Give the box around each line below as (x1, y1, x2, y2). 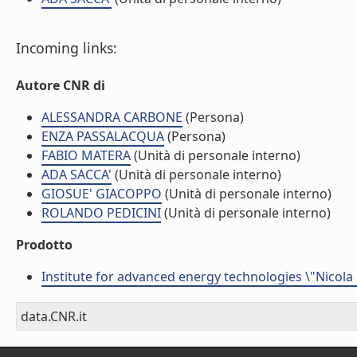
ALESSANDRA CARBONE (41, 108, 182, 126)
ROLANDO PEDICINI (41, 204, 161, 222)
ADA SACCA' (41, 166, 112, 183)
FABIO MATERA (41, 147, 131, 164)
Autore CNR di (16, 76, 105, 94)
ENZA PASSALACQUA (41, 127, 164, 145)
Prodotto (16, 236, 73, 253)
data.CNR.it (21, 308, 87, 325)
